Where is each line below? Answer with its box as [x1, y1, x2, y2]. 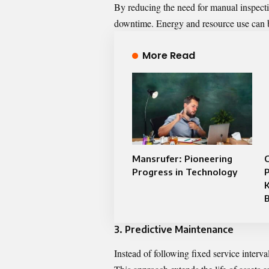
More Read [142, 48, 195, 62]
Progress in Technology [132, 166, 237, 177]
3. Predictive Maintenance [114, 223, 234, 235]
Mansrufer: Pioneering [132, 153, 232, 164]
